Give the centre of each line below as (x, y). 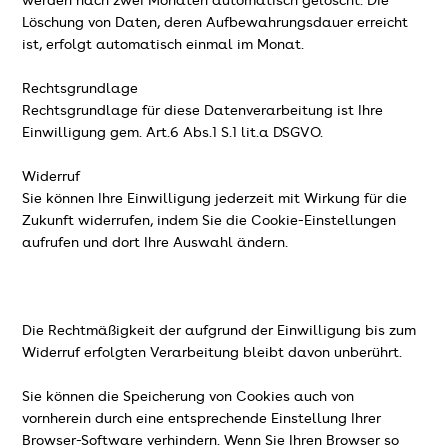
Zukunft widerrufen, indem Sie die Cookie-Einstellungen (209, 220)
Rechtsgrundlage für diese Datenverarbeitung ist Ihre (203, 110)
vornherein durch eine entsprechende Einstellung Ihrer (202, 418)
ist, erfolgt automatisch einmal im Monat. (163, 44)
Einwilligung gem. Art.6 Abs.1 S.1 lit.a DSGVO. (173, 132)
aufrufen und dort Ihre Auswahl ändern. (155, 242)
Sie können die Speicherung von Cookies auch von (188, 396)
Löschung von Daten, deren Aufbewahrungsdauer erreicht (215, 22)
